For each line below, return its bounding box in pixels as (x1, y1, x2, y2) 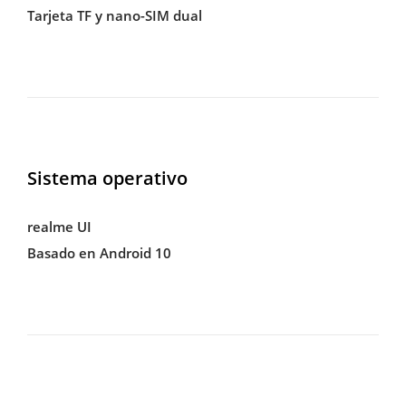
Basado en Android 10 (26, 244, 171, 263)
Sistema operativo (26, 166, 188, 191)
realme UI (26, 217, 92, 237)
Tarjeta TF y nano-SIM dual (26, 5, 202, 24)
